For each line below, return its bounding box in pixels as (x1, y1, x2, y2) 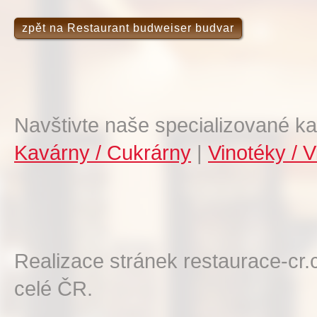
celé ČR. (14, 277, 93, 300)
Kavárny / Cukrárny (14, 141, 191, 164)
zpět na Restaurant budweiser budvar (22, 22, 234, 34)
